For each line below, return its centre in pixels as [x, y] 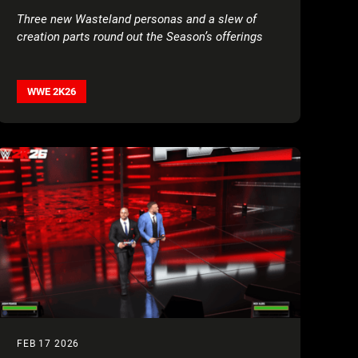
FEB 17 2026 [48, 343]
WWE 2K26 [52, 91]
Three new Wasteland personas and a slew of [137, 19]
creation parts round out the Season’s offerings [140, 36]
